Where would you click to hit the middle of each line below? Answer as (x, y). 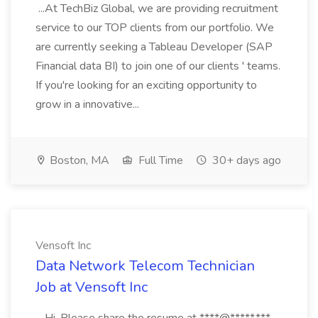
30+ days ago (245, 160)
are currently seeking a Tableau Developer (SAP (154, 47)
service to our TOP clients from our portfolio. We (155, 28)
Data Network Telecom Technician (145, 266)
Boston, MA (78, 160)
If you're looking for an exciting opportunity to (146, 85)
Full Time (159, 160)
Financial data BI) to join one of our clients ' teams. (158, 66)
